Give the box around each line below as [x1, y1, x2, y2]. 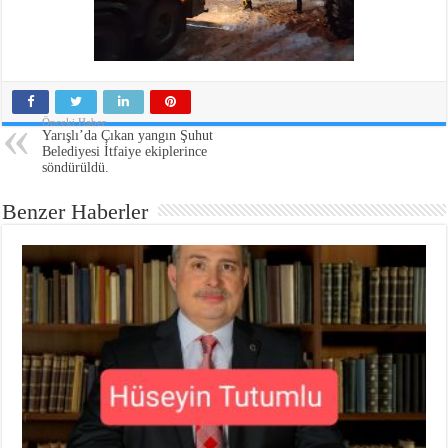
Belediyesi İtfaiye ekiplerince [42, 144, 208, 160]
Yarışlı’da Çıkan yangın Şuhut [42, 128, 214, 144]
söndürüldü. [42, 160, 110, 176]
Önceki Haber [42, 116, 107, 129]
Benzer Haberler [2, 199, 149, 225]
